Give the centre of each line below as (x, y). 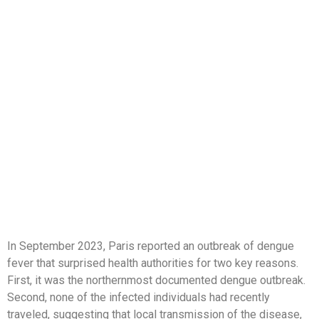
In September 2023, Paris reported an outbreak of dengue (151, 246)
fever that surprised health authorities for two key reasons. (153, 263)
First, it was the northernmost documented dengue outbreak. (156, 281)
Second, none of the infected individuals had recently (138, 298)
